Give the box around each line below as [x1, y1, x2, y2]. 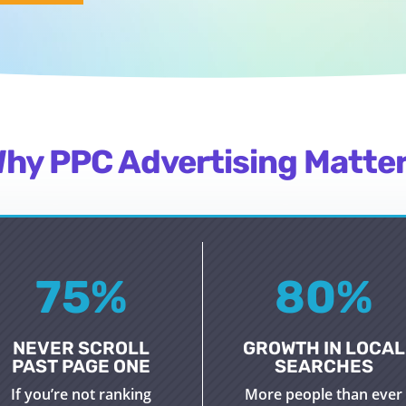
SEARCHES [274, 355, 373, 378]
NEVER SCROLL [13, 337, 150, 360]
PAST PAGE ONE [12, 355, 151, 378]
